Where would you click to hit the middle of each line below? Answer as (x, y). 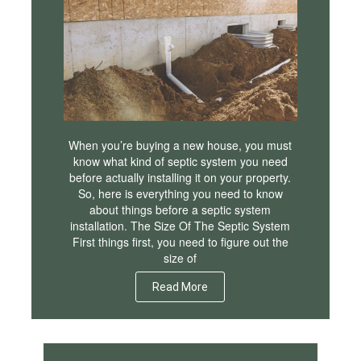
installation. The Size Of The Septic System (180, 226)
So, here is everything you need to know (180, 194)
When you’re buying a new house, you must (180, 145)
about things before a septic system (180, 210)
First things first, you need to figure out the (180, 242)
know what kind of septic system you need (180, 162)
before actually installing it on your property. (180, 178)
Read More (180, 287)
